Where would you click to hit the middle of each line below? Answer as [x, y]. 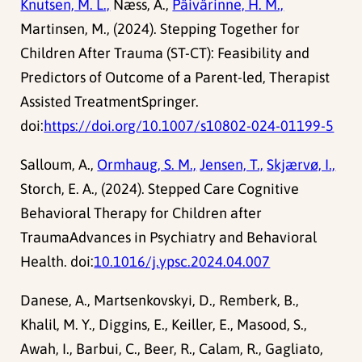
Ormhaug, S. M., [147, 165]
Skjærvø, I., [301, 165]
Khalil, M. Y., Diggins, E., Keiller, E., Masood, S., [164, 325]
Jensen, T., [232, 165]
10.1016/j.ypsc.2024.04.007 [182, 262]
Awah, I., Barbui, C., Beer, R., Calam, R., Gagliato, [172, 349]
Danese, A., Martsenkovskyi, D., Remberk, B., [160, 301]
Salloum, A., [59, 165]
